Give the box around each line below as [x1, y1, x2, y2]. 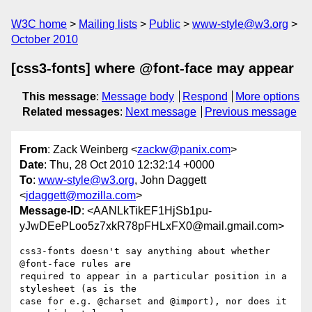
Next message [125, 106, 196, 118]
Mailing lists [79, 18, 137, 30]
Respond [182, 91, 228, 102]
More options [235, 91, 300, 102]
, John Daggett [134, 174, 206, 187]
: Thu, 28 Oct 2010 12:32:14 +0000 [44, 159, 214, 171]
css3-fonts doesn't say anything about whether [19, 246, 270, 257]
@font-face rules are [19, 258, 131, 270]
